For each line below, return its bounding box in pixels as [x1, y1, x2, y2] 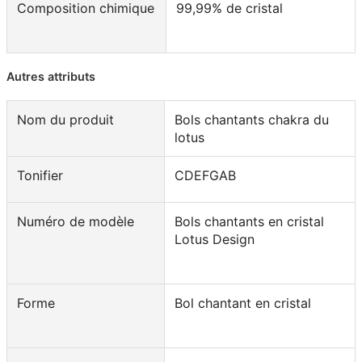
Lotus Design [175, 230, 255, 247]
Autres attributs [6, 69, 95, 83]
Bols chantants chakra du [175, 111, 329, 128]
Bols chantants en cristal [175, 213, 324, 229]
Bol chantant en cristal [175, 294, 311, 311]
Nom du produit [17, 111, 114, 128]
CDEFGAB [175, 166, 236, 183]
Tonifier [17, 166, 63, 183]
